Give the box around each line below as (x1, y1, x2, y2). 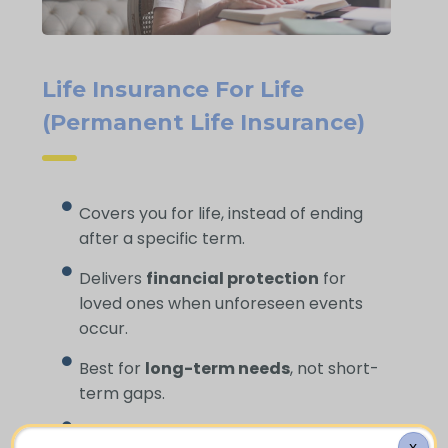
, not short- (290, 356, 380, 380)
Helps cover (79, 421, 178, 445)
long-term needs (145, 356, 291, 380)
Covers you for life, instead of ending (79, 201, 364, 225)
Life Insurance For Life (41, 75, 304, 103)
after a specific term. (79, 226, 246, 250)
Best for (79, 356, 146, 380)
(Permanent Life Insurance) (41, 108, 365, 136)
